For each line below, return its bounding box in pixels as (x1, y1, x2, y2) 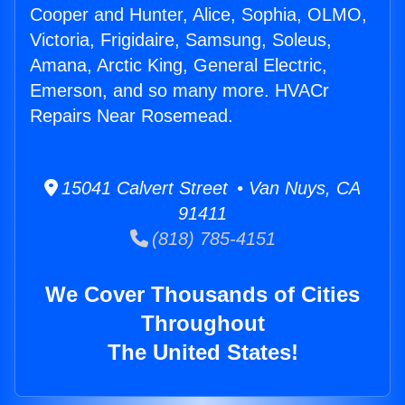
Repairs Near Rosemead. (30, 106, 233, 127)
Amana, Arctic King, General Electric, (30, 55, 327, 76)
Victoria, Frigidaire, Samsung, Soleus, (30, 30, 332, 51)
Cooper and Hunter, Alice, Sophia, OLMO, (30, 5, 367, 25)
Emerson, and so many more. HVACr (30, 80, 329, 101)
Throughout (140, 311, 265, 336)
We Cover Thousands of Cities (45, 282, 360, 307)
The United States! (107, 340, 298, 365)
